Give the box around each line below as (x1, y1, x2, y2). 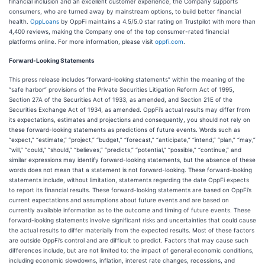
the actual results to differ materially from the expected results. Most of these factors (9, 227, 254, 234)
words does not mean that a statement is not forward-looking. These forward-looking (9, 166, 252, 173)
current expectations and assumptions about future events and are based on (9, 196, 229, 203)
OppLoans (30, 18, 59, 25)
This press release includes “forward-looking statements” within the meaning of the (9, 76, 245, 83)
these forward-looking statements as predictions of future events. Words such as (9, 126, 240, 133)
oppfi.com (155, 38, 183, 45)
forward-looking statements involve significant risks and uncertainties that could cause (9, 216, 256, 224)
